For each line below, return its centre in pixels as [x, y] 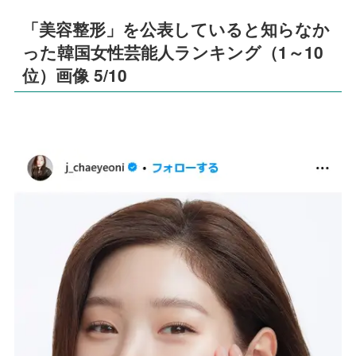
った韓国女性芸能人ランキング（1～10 [173, 52]
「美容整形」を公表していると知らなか [176, 29]
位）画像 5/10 [75, 75]
